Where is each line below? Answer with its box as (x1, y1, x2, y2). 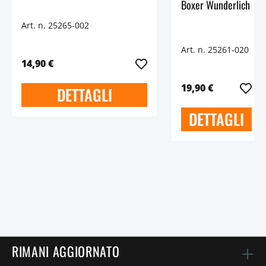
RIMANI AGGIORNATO (12, 242, 120, 261)
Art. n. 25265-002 (21, 20, 89, 31)
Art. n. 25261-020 (181, 43, 249, 55)
